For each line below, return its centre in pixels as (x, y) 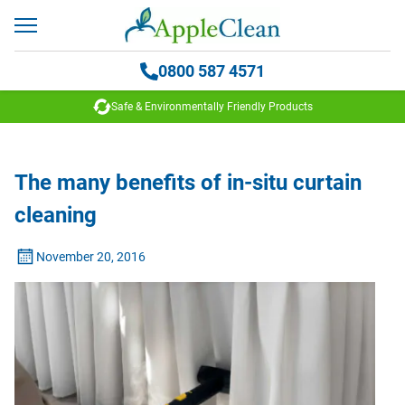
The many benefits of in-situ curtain (188, 183)
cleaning (56, 215)
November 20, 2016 (91, 256)
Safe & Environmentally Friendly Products (212, 107)
